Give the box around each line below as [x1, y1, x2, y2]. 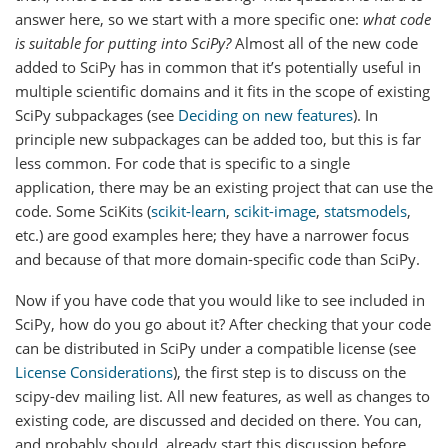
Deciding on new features [178, 104, 353, 125]
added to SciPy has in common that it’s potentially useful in [15, 56, 421, 77]
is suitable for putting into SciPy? [15, 32, 231, 53]
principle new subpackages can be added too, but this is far [15, 128, 421, 149]
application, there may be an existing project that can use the [15, 176, 433, 197]
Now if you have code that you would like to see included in [15, 290, 425, 310]
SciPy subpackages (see [15, 104, 178, 125]
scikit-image [234, 200, 316, 221]
